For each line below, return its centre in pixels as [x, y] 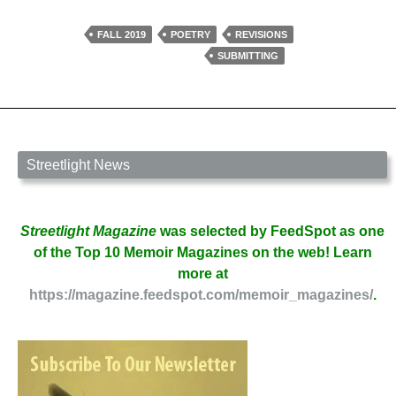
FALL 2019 [122, 34]
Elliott [223, 160]
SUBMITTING [248, 55]
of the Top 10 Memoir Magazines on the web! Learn [202, 252]
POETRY [190, 34]
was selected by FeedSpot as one [270, 231]
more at [202, 273]
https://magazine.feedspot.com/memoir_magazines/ [201, 294]
